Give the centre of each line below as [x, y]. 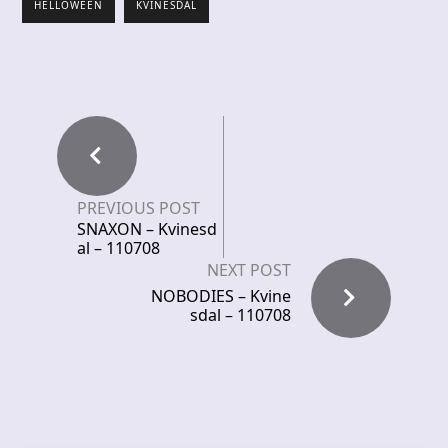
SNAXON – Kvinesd [147, 228]
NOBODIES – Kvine [221, 295]
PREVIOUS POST [138, 207]
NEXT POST [249, 269]
